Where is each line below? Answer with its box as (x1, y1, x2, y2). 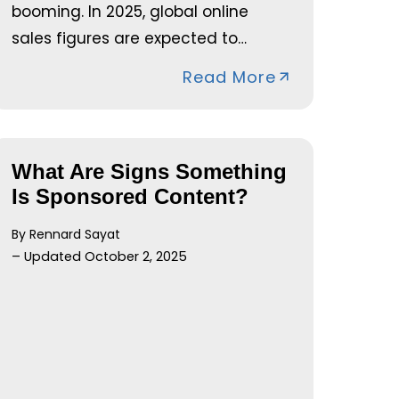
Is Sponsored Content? (12, 183, 249, 208)
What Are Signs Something (12, 159, 288, 183)
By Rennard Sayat (12, 224, 121, 243)
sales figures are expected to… (12, 27, 248, 49)
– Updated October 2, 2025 (12, 247, 188, 265)
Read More (182, 65, 276, 88)
